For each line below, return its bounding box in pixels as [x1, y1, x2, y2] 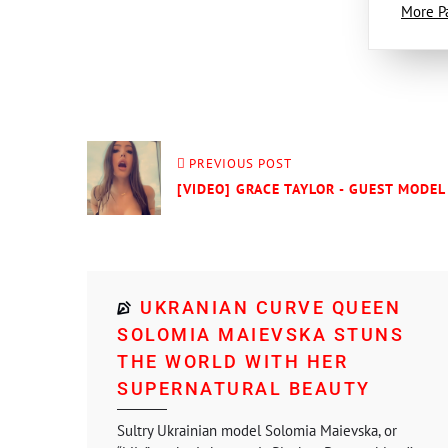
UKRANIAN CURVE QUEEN [140, 297, 401, 318]
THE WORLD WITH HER [117, 351, 348, 372]
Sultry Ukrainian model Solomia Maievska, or [117, 421, 397, 440]
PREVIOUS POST [189, 155, 292, 172]
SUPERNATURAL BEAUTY [117, 378, 371, 399]
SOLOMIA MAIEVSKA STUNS [117, 324, 404, 345]
